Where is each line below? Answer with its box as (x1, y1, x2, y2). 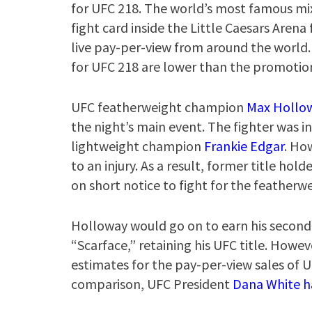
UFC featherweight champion (71, 98, 247, 116)
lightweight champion (71, 137, 204, 155)
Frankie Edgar (204, 137, 284, 155)
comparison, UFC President (71, 275, 233, 292)
